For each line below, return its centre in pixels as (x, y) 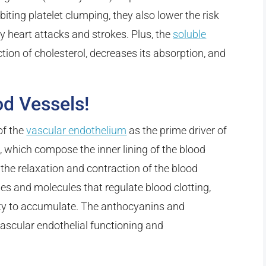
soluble (190, 34)
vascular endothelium (77, 131)
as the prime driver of (177, 131)
